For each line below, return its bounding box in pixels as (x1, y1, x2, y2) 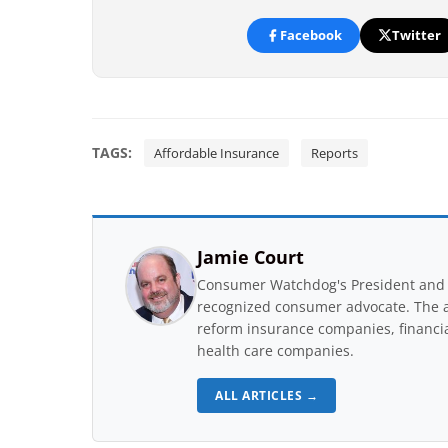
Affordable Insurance (154, 143, 279, 162)
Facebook (279, 25, 342, 44)
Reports (311, 143, 358, 162)
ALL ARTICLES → (215, 386, 318, 404)
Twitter (391, 25, 441, 44)
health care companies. (197, 340, 354, 360)
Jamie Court (197, 244, 304, 269)
